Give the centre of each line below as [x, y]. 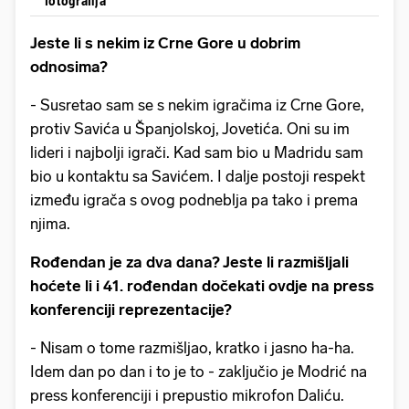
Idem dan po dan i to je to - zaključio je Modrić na [199, 371]
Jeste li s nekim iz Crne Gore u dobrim [165, 42]
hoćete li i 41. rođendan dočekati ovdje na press [202, 285]
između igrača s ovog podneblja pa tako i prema [194, 199]
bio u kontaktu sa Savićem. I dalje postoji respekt [198, 176]
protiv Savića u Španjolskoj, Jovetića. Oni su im [190, 128]
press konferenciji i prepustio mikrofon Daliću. [187, 395]
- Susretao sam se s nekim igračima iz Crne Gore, [197, 105]
